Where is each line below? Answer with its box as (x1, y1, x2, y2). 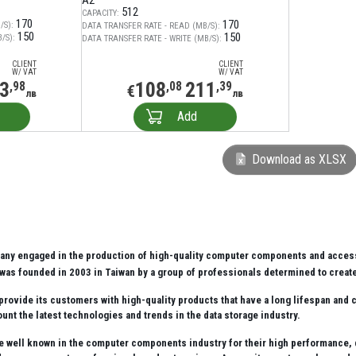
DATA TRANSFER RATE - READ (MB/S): (82, 21, 220, 31)
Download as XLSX (248, 152, 346, 167)
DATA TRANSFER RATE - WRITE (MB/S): (82, 33, 222, 44)
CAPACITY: (82, 8, 119, 18)
